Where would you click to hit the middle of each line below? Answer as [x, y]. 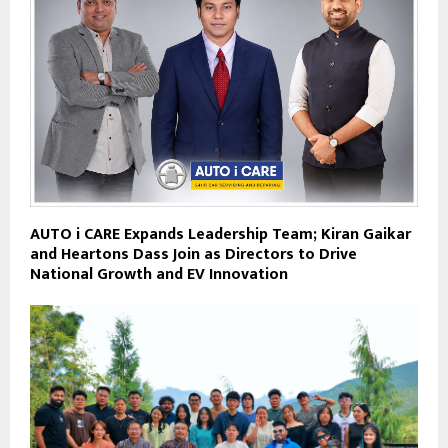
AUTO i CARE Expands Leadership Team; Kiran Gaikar [220, 235]
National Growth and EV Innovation [159, 275]
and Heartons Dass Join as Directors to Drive [193, 255]
